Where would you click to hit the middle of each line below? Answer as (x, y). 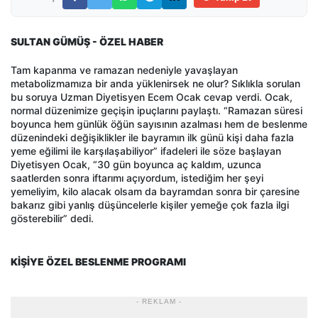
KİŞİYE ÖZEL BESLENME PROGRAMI (98, 262)
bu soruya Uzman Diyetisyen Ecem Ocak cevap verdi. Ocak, (152, 97)
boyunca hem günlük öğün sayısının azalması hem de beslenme (159, 124)
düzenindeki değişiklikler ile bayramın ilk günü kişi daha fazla (152, 138)
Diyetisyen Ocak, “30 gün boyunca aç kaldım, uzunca (136, 165)
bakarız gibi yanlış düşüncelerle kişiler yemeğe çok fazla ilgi (150, 205)
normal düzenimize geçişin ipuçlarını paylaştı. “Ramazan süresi (157, 111)
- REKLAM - (159, 302)
